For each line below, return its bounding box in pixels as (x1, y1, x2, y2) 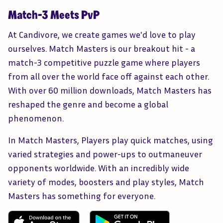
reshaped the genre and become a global (8, 98, 168, 110)
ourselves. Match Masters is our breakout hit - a (8, 42, 195, 54)
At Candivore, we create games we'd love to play (8, 28, 196, 40)
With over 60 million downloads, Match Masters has (8, 84, 212, 96)
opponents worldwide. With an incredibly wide (8, 162, 189, 173)
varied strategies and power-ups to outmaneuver (8, 148, 202, 159)
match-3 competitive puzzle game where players (8, 56, 200, 68)
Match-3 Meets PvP (8, 10, 100, 21)
